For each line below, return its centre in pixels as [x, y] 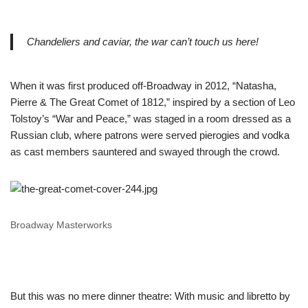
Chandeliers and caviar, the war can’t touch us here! [143, 42]
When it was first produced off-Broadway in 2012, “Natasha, [143, 86]
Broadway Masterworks [61, 225]
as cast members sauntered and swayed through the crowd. [146, 152]
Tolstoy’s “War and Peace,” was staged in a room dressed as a [151, 119]
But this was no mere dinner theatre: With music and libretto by [150, 296]
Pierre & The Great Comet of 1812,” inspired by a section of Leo [153, 102]
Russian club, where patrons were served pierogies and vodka [150, 135]
